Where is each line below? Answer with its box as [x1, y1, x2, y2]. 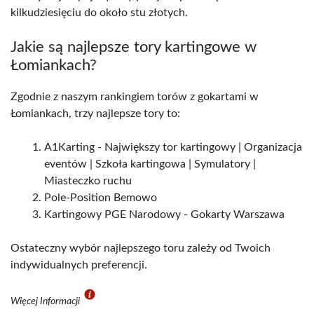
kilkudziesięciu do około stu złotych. [11, 7, 188, 19]
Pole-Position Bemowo [44, 192, 157, 204]
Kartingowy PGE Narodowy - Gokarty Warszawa [44, 209, 285, 221]
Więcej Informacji [11, 296, 82, 307]
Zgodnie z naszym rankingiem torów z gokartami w [11, 91, 259, 103]
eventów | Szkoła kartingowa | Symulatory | [44, 158, 256, 170]
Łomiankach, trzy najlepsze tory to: [11, 108, 180, 120]
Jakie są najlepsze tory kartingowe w [11, 39, 257, 55]
